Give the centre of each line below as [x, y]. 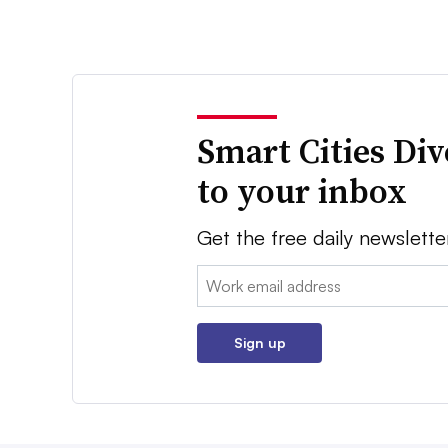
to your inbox [302, 191]
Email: [218, 277]
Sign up [259, 343]
